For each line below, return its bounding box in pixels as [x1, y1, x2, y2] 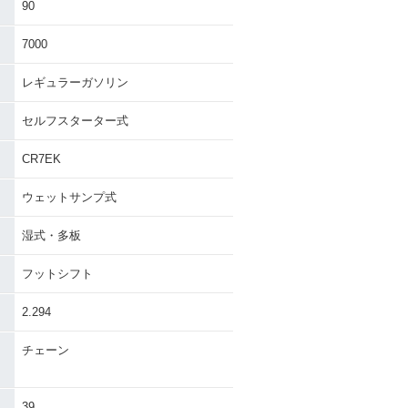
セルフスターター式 [22, 114, 128, 127]
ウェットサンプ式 [22, 190, 117, 204]
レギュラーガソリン [22, 76, 128, 89]
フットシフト [22, 267, 93, 280]
